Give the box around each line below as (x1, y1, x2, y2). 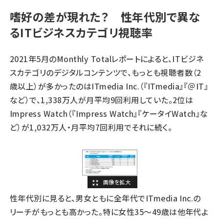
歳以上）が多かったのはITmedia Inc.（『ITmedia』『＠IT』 (10, 80, 209, 92)
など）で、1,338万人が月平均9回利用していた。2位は (10, 94, 194, 106)
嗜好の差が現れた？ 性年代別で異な (10, 8, 200, 25)
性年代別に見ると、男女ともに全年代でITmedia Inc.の (10, 192, 201, 204)
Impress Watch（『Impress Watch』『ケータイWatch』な (10, 108, 208, 119)
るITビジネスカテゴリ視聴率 (10, 24, 153, 41)
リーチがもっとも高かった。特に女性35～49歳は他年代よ (10, 205, 209, 218)
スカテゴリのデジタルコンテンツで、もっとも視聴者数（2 (10, 66, 201, 78)
